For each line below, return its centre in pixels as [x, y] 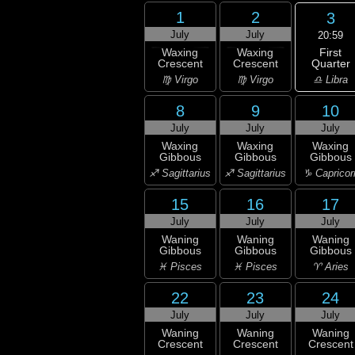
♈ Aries [331, 267]
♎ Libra [331, 79]
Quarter [330, 63]
